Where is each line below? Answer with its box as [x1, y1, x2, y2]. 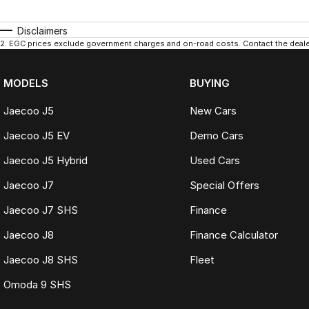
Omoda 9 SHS [3, 278, 71, 292]
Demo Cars [189, 129, 243, 143]
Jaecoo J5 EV [3, 129, 70, 143]
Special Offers [189, 179, 259, 192]
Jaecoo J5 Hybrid [3, 154, 88, 168]
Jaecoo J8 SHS [3, 253, 78, 267]
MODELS [3, 77, 48, 90]
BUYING [189, 77, 230, 90]
